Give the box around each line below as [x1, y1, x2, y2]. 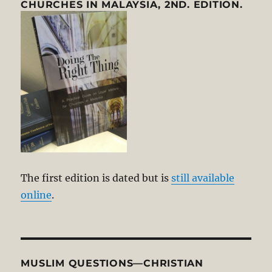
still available [171, 172, 235, 185]
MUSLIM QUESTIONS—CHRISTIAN [21, 257, 203, 270]
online [21, 189, 52, 202]
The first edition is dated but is [21, 172, 172, 185]
